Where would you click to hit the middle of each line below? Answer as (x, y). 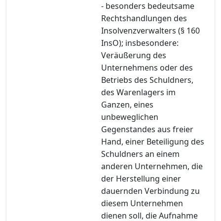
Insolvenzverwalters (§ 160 (150, 30)
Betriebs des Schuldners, (147, 80)
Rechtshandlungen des (144, 18)
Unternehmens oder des (147, 67)
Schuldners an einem (140, 154)
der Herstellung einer (141, 178)
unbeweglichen (130, 117)
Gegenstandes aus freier (147, 129)
